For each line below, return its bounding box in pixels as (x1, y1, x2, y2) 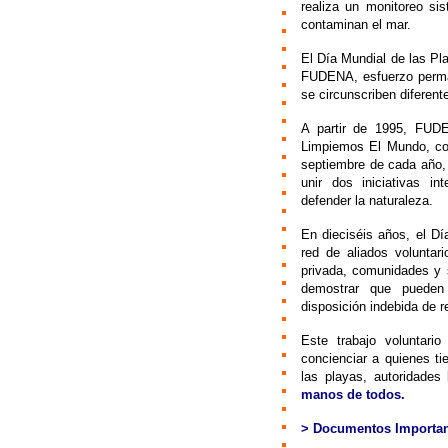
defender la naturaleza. (301, 193, 433, 208)
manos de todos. (301, 387, 405, 402)
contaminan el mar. (301, 17, 411, 32)
